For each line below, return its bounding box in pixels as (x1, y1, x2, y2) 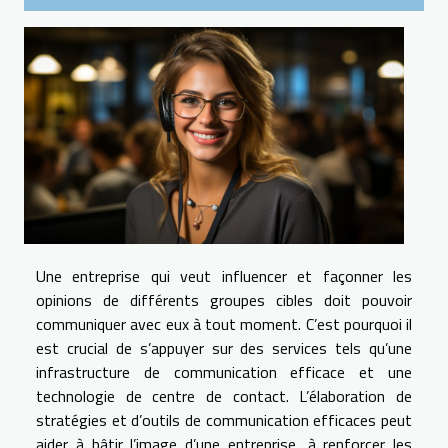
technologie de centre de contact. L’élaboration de (36, 383, 412, 408)
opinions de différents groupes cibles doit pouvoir (36, 287, 412, 312)
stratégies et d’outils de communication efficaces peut (36, 407, 412, 432)
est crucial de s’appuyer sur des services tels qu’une (36, 335, 412, 360)
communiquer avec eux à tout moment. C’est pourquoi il (36, 311, 412, 336)
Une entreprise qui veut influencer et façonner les (36, 263, 412, 288)
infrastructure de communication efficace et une (36, 359, 412, 384)
